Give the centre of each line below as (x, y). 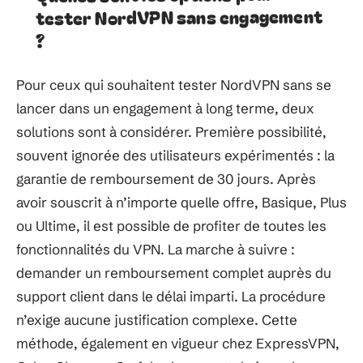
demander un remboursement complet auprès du (174, 272)
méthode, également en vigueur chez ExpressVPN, (178, 343)
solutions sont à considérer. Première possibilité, (171, 131)
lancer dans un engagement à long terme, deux (165, 108)
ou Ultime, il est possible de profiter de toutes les (171, 225)
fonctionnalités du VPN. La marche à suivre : (156, 249)
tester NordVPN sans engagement (179, 16)
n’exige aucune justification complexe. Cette (157, 319)
